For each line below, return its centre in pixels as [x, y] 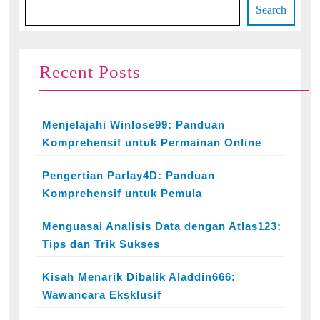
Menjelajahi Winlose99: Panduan [134, 125]
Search [271, 10]
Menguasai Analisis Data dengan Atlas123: [162, 226]
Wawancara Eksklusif [102, 295]
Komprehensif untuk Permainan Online [152, 142]
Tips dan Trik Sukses [101, 244]
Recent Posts [90, 72]
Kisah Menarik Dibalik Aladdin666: [139, 277]
